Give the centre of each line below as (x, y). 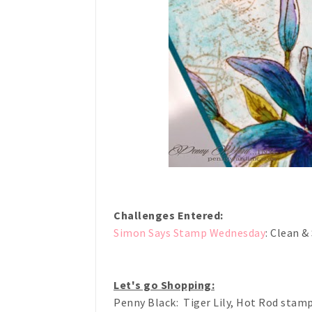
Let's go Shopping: (164, 285)
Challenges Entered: (169, 215)
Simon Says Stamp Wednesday (189, 233)
